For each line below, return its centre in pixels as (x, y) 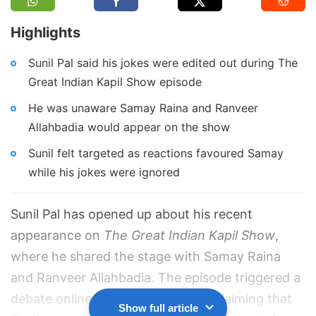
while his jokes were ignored (104, 172)
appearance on (55, 235)
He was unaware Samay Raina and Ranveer (143, 108)
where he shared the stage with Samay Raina (146, 256)
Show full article (158, 308)
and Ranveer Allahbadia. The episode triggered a (156, 278)
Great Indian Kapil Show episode (115, 82)
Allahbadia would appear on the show (129, 127)
